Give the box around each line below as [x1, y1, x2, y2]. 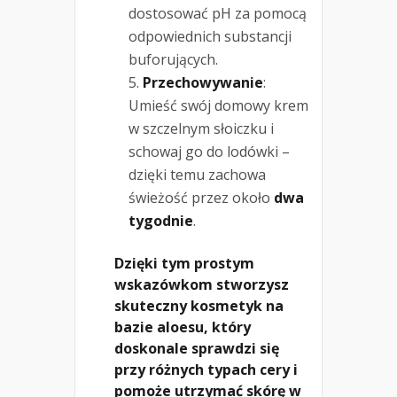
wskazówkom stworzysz [114, 274, 289, 294]
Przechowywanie [143, 72, 263, 92]
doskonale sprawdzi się [114, 338, 279, 358]
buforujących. [128, 49, 218, 69]
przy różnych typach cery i [114, 359, 298, 379]
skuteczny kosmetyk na [114, 295, 284, 315]
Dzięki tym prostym [114, 253, 254, 273]
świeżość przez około [128, 187, 274, 207]
